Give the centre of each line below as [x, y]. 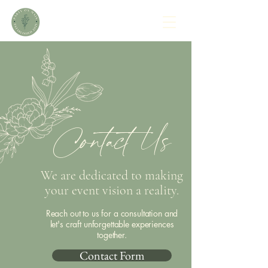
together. [112, 235]
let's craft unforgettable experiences [112, 224]
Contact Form [112, 255]
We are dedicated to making [112, 175]
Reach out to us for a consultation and [112, 213]
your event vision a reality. [112, 190]
